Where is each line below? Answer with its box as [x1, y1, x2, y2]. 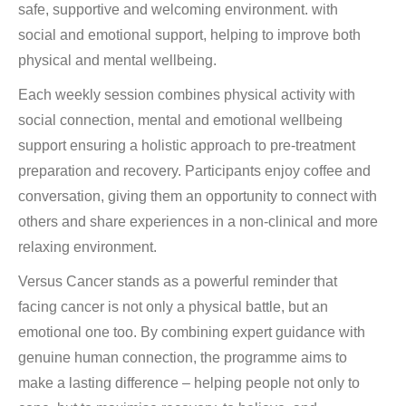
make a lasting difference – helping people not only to [18, 374, 360, 391]
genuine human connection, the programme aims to [18, 349, 347, 365]
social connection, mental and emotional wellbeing [18, 111, 343, 128]
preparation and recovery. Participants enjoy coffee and [18, 162, 371, 179]
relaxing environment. [18, 238, 157, 255]
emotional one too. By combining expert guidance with [18, 324, 365, 340]
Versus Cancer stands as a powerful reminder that [18, 273, 337, 289]
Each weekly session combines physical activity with [18, 86, 355, 102]
